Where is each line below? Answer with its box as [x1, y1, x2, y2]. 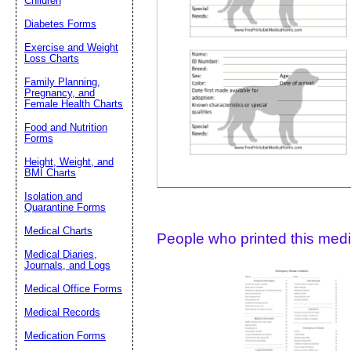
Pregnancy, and [24, 87, 95, 99]
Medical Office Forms [24, 283, 122, 295]
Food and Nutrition [24, 121, 107, 133]
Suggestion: [253, 27, 315, 42]
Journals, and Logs [24, 259, 110, 271]
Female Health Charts [24, 98, 123, 110]
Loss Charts [24, 52, 79, 64]
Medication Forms [24, 330, 106, 342]
